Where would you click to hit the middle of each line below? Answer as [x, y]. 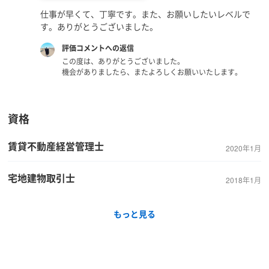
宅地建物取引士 [42, 178]
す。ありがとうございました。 [99, 27]
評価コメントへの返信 [98, 48]
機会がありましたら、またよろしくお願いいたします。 [152, 72]
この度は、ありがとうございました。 [123, 61]
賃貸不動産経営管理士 [56, 147]
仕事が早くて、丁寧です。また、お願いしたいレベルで [145, 14]
